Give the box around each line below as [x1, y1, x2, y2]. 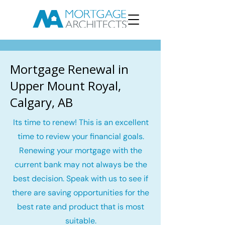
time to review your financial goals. [17, 131, 144, 142]
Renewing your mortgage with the [19, 145, 142, 156]
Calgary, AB [10, 94, 73, 110]
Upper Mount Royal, [10, 77, 121, 94]
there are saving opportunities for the [12, 187, 149, 198]
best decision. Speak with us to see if [13, 173, 148, 184]
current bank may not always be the [14, 159, 147, 170]
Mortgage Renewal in [10, 61, 129, 77]
